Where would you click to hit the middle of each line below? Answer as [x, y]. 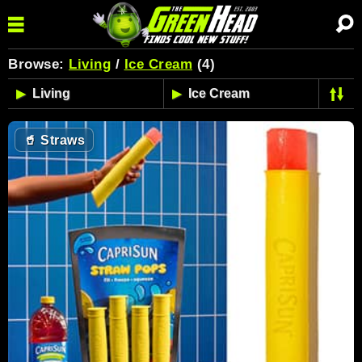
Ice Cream [158, 64]
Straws [61, 140]
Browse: [38, 64]
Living [90, 64]
